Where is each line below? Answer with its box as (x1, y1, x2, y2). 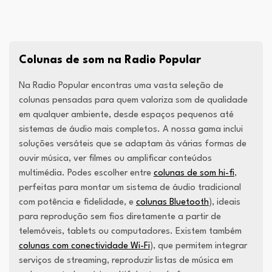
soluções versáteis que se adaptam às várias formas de (18, 140, 246, 149)
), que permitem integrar (149, 242, 247, 251)
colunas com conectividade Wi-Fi (18, 242, 150, 251)
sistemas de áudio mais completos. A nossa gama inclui (18, 125, 243, 135)
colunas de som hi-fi (153, 169, 234, 178)
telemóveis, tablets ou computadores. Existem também (18, 227, 242, 237)
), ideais (208, 198, 240, 208)
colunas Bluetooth (135, 198, 209, 208)
